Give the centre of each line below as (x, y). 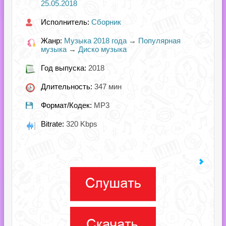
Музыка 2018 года (95, 41)
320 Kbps (82, 124)
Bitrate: (53, 124)
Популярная (159, 41)
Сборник (106, 22)
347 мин (108, 87)
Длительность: (68, 87)
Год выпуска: (65, 68)
